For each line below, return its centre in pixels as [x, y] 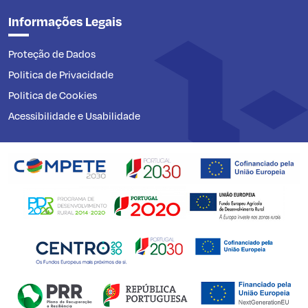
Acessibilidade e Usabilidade [74, 115]
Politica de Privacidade [61, 74]
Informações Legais [65, 21]
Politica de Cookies [53, 95]
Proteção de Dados [52, 53]
